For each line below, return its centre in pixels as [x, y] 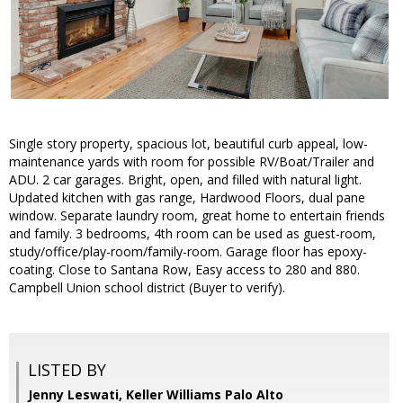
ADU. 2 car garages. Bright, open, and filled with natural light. [185, 180]
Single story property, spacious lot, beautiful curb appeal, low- [188, 144]
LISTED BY [67, 370]
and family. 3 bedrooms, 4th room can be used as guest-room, [193, 234]
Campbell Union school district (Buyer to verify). [147, 288]
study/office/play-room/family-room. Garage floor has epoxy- [188, 252]
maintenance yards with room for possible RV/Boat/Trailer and [192, 162]
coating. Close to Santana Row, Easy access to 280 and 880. [184, 270]
